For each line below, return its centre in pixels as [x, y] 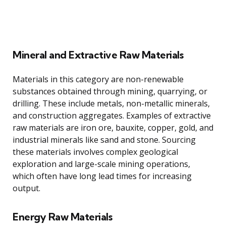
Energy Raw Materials [62, 217]
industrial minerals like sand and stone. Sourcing [104, 140]
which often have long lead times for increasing [102, 176]
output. [26, 188]
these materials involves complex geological [95, 152]
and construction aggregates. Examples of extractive [112, 116]
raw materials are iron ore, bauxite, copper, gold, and [113, 128]
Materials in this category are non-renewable [98, 79]
